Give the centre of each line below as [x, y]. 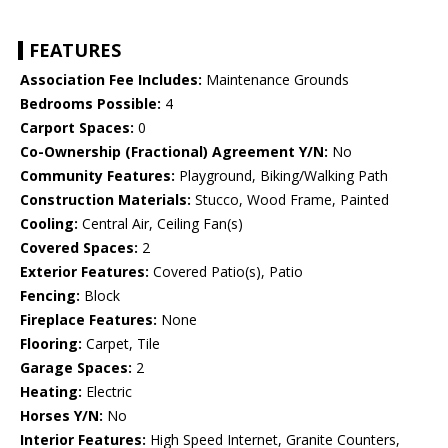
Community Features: [97, 176]
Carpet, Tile [121, 344]
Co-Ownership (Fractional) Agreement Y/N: [174, 152]
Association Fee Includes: [111, 80]
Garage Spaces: [76, 368]
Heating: [51, 392]
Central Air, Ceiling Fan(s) [160, 224]
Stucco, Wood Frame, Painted [290, 200]
